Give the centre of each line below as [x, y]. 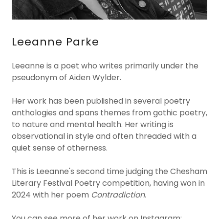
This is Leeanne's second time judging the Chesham [109, 171]
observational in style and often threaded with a [104, 136]
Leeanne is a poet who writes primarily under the [105, 66]
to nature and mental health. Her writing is [93, 124]
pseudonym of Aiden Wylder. [67, 77]
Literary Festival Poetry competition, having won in [108, 183]
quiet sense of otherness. [60, 148]
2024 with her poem [51, 195]
